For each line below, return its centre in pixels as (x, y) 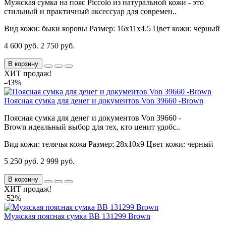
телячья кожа (64, 144)
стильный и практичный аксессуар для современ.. (90, 12)
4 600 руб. (21, 46)
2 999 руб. (58, 161)
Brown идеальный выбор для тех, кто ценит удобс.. (92, 127)
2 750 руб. (58, 46)
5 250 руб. (21, 161)
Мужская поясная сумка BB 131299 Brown (77, 216)
